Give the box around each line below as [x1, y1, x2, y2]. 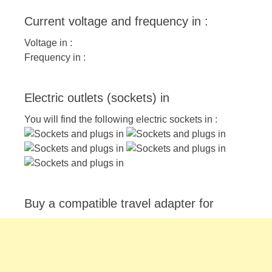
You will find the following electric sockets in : [24, 114, 217, 125]
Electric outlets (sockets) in [24, 91, 169, 105]
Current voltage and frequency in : [24, 15, 208, 29]
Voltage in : [24, 38, 72, 49]
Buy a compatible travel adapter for [24, 197, 214, 211]
